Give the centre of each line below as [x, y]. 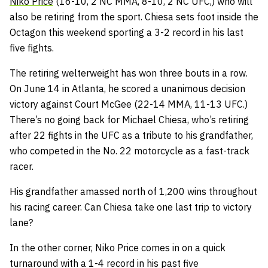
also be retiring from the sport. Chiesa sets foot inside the [134, 16]
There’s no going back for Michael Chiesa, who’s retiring [129, 119]
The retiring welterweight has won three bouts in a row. [129, 73]
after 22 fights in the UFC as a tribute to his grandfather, [131, 135]
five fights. [32, 48]
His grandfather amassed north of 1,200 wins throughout [133, 191]
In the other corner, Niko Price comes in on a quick [118, 247]
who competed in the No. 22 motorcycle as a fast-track [130, 150]
